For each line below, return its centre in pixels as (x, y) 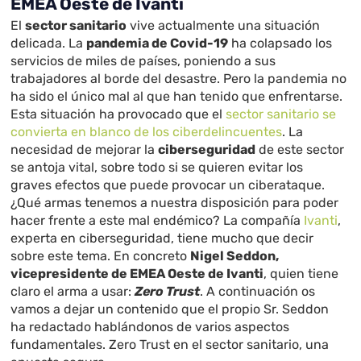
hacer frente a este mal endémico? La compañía (158, 221)
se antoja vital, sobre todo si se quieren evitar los (157, 168)
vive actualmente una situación (224, 26)
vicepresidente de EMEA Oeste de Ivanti (137, 274)
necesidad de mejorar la (85, 150)
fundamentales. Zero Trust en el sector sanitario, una (170, 345)
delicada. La (49, 44)
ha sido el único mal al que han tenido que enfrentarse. (177, 97)
